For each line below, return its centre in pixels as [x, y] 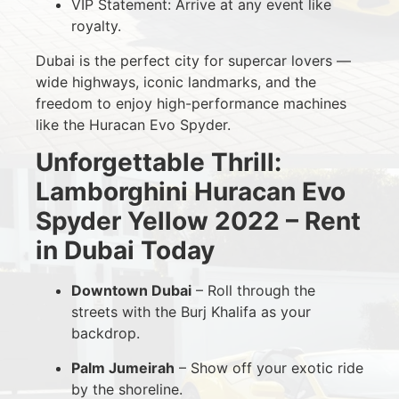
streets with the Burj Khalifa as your [191, 312]
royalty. [96, 26]
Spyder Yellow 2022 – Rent [198, 221]
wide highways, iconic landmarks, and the [176, 81]
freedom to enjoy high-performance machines [191, 103]
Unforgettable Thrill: [159, 163]
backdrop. [106, 334]
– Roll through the [253, 291]
